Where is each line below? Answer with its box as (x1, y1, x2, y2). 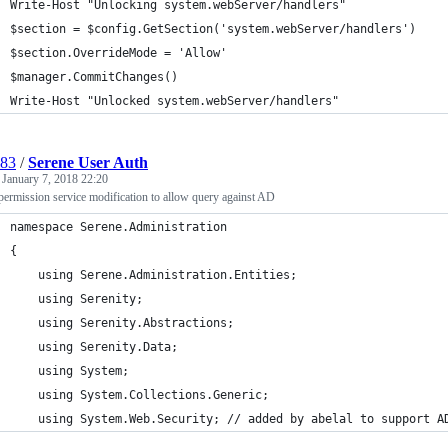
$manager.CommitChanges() (10, 70, 178, 84)
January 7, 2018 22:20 (2, 172, 108, 186)
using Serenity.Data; (10, 340, 178, 354)
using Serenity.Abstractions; (10, 316, 234, 330)
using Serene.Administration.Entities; (10, 268, 297, 282)
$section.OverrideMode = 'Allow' (10, 46, 227, 60)
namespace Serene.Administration (10, 220, 227, 234)
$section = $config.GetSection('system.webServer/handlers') (10, 22, 416, 36)
